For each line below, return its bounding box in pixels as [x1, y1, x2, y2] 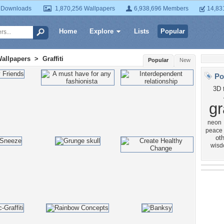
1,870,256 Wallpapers [55, 5, 115, 12]
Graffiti [42, 55, 63, 62]
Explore [89, 27, 113, 35]
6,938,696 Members [134, 5, 188, 12]
